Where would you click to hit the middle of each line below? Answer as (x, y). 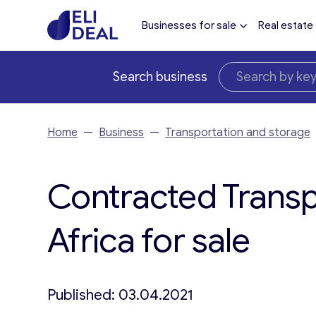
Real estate (285, 25)
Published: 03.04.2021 (121, 295)
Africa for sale (149, 241)
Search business (160, 77)
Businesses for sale (189, 25)
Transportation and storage (238, 133)
